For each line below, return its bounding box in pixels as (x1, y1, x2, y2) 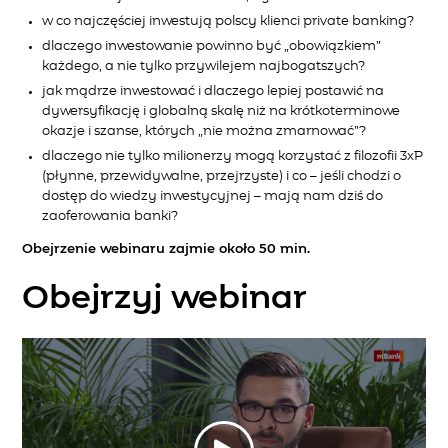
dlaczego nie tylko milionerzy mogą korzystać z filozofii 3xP (42, 149, 424, 163)
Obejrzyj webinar (22, 282, 308, 315)
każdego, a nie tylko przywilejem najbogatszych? (42, 59, 366, 73)
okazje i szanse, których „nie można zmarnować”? (42, 124, 367, 138)
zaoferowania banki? (42, 209, 179, 223)
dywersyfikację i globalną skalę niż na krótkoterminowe (42, 104, 401, 118)
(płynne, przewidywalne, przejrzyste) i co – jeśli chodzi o (42, 169, 402, 183)
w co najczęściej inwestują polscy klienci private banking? (42, 14, 415, 28)
